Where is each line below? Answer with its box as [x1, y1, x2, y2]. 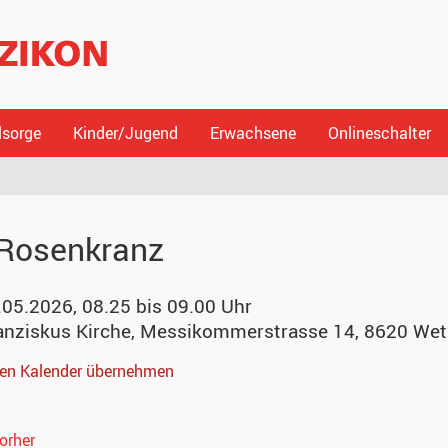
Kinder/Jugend [73, 122, 178, 144]
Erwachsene [210, 122, 296, 144]
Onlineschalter [328, 122, 431, 144]
